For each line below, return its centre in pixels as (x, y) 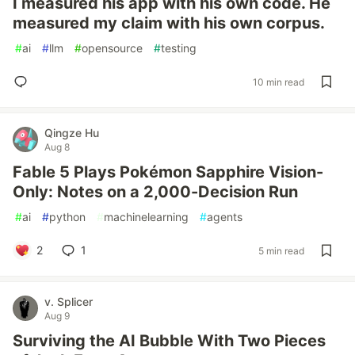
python (67, 217)
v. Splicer (69, 302)
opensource (112, 48)
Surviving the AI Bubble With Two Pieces (169, 341)
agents (225, 217)
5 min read (281, 250)
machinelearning (146, 217)
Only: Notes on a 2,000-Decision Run (155, 192)
